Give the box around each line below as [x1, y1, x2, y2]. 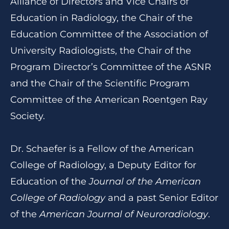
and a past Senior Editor [105, 192, 218, 203]
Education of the [10, 176, 89, 187]
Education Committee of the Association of [10, 29, 208, 40]
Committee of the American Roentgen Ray [10, 94, 208, 105]
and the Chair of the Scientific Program [10, 78, 190, 89]
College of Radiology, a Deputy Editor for [10, 159, 196, 171]
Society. [10, 110, 45, 122]
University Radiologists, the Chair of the [10, 45, 191, 56]
